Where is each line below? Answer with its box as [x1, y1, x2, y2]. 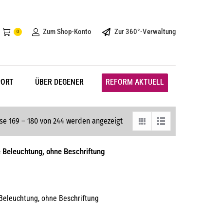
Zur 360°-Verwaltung [114, 27, 176, 36]
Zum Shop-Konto [42, 27, 91, 36]
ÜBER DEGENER [35, 77, 84, 87]
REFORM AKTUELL [105, 77, 164, 87]
